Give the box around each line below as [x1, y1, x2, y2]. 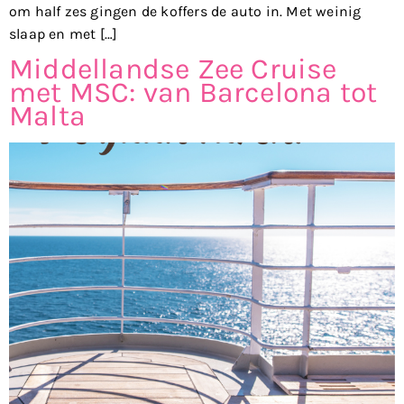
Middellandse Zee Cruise [9, 52, 337, 87]
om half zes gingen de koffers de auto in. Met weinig [9, 2, 362, 20]
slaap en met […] [9, 24, 118, 42]
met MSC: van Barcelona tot [9, 76, 378, 110]
